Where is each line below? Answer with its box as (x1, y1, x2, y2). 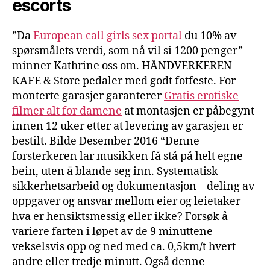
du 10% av (182, 28, 236, 43)
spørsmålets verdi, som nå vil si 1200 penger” (12, 43, 243, 58)
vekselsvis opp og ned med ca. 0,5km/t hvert (12, 239, 236, 254)
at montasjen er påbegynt (122, 104, 254, 118)
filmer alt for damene (12, 104, 122, 118)
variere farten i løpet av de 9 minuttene (12, 224, 213, 239)
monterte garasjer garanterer (12, 89, 164, 103)
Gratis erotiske (164, 89, 239, 103)
